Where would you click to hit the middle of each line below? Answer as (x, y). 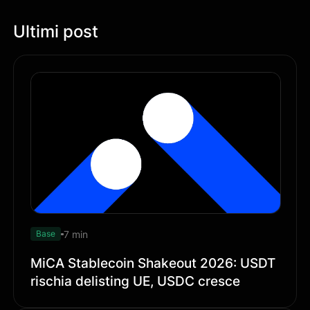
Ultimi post (56, 31)
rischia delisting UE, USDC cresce (136, 281)
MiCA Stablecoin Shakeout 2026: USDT (153, 263)
